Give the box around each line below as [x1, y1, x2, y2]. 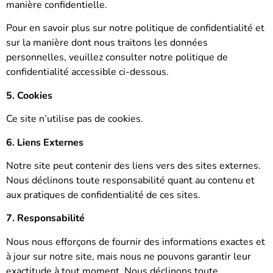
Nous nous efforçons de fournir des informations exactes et [6, 235, 265, 249]
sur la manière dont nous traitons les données [6, 36, 208, 50]
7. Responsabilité [6, 211, 85, 225]
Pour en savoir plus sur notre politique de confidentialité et [6, 21, 264, 35]
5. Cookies [6, 88, 52, 102]
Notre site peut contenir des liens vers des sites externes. [6, 158, 261, 172]
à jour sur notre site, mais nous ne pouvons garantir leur [6, 249, 251, 263]
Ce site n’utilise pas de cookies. [6, 112, 143, 126]
